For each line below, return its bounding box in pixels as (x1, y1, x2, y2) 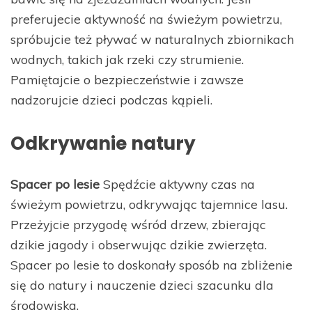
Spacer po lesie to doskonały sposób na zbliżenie (10, 257, 292, 273)
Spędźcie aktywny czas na (100, 176, 255, 192)
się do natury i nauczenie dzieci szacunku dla (10, 277, 274, 293)
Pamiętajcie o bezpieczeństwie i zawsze (10, 72, 244, 88)
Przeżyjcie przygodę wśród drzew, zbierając (10, 217, 266, 233)
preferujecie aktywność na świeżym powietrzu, (10, 11, 282, 27)
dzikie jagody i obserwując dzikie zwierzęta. (10, 237, 267, 253)
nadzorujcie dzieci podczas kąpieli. (10, 92, 212, 108)
